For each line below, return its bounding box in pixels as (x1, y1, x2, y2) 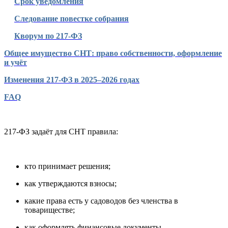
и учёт (4, 58, 27, 67)
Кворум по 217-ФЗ (14, 32, 82, 41)
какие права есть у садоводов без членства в (24, 196, 178, 206)
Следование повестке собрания (14, 14, 129, 23)
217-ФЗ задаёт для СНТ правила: (4, 127, 118, 136)
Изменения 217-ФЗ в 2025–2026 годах (4, 75, 139, 84)
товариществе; (24, 206, 75, 215)
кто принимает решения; (24, 162, 110, 171)
